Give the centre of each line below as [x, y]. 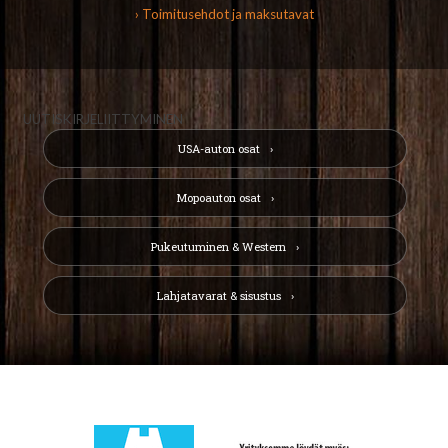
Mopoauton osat [218, 197]
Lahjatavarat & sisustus [218, 295]
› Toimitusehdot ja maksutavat [224, 14]
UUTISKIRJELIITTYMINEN [102, 119]
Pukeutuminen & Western [218, 246]
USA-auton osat [218, 148]
